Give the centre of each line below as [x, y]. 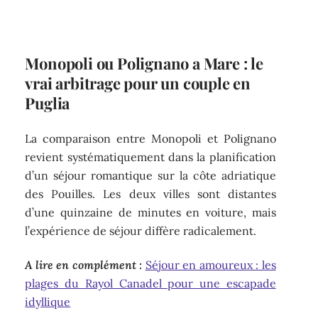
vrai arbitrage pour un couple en [138, 83]
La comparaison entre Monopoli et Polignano [150, 138]
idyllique [48, 302]
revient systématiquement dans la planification [150, 157]
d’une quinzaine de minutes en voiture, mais [150, 212]
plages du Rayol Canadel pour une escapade [150, 284]
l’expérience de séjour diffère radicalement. [141, 230]
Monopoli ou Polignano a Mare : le [144, 64]
